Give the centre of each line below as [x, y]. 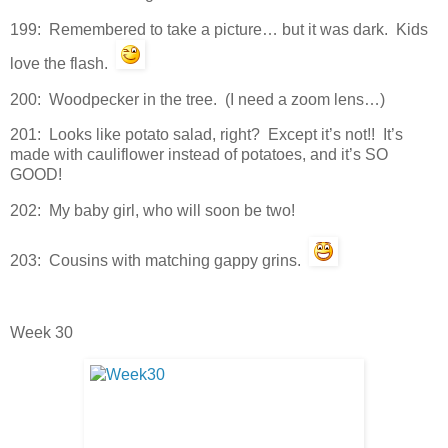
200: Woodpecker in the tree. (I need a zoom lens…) [197, 99]
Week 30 [41, 332]
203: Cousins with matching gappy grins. [159, 261]
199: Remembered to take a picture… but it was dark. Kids [219, 29]
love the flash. [63, 63]
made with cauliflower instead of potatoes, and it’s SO [199, 155]
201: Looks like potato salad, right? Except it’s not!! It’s [206, 135]
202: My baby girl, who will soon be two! [152, 211]
